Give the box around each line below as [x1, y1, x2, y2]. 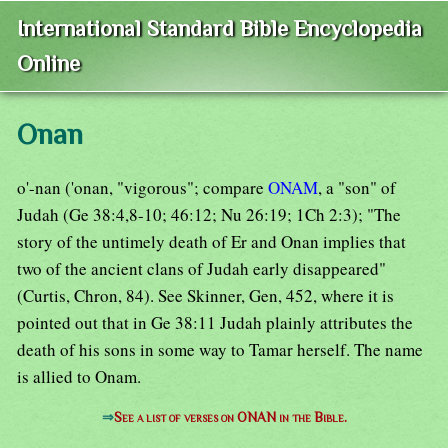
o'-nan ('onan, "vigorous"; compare [17, 176, 268, 200]
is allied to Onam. [17, 365, 141, 389]
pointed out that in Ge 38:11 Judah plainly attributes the [17, 311, 413, 335]
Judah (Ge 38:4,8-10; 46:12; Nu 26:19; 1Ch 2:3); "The [17, 203, 401, 227]
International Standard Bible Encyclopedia [17, 16, 422, 42]
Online [17, 51, 80, 77]
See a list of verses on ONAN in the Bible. [113, 410, 347, 426]
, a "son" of [318, 176, 396, 200]
